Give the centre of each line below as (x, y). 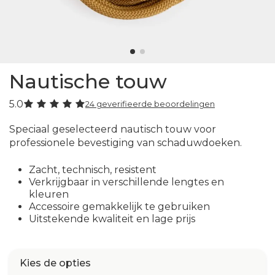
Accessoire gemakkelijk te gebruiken (119, 206)
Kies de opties (55, 263)
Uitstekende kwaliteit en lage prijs (112, 219)
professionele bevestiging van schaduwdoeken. (126, 143)
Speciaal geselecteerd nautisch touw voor (113, 130)
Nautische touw (88, 82)
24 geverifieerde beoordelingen (150, 104)
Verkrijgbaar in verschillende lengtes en (126, 182)
